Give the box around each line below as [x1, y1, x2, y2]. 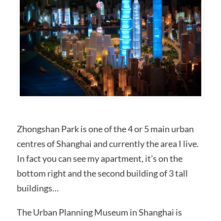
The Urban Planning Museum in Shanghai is [16, 207, 182, 218]
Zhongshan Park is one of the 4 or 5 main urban [16, 123, 194, 134]
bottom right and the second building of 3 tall [16, 167, 188, 179]
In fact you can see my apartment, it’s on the [16, 152, 183, 164]
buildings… [16, 182, 59, 193]
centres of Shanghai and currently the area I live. [16, 138, 200, 149]
